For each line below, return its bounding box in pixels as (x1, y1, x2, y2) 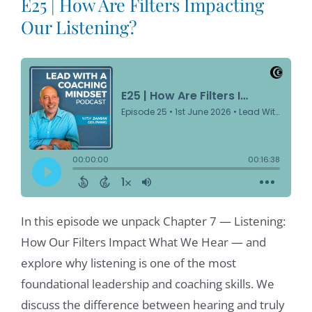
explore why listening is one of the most (21, 254, 236, 271)
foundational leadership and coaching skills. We (21, 275, 274, 292)
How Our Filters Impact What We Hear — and (21, 233, 266, 250)
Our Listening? (21, 15, 137, 38)
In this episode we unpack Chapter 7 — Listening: (21, 212, 286, 229)
